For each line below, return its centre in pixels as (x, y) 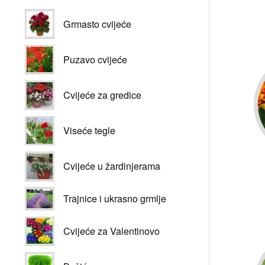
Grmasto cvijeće (98, 24)
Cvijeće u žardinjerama (112, 166)
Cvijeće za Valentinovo (112, 231)
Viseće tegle (90, 131)
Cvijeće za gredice (103, 95)
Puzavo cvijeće (96, 59)
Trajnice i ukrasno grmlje (115, 199)
